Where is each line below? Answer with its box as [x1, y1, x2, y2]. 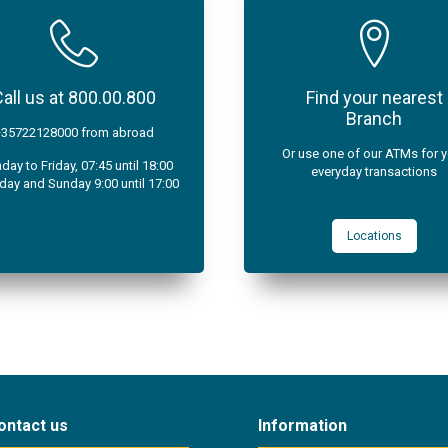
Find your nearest [305, 87, 443, 108]
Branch [346, 108, 402, 129]
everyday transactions [311, 164, 437, 179]
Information [258, 415, 348, 435]
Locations [346, 228, 402, 243]
